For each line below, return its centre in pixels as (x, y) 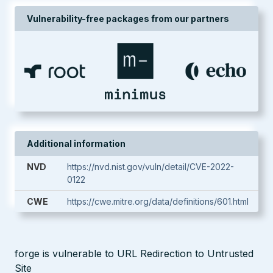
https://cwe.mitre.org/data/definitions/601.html (158, 201)
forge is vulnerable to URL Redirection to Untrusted (134, 253)
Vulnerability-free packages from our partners (128, 19)
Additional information (76, 144)
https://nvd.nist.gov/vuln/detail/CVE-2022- (151, 167)
